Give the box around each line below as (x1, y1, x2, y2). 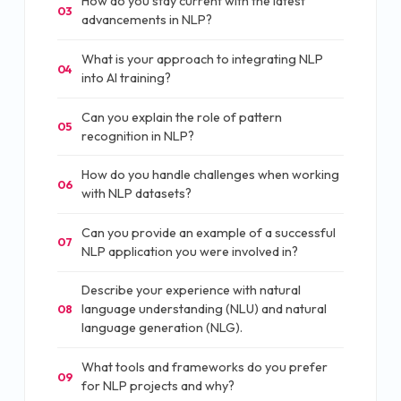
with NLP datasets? (81, 185, 192, 202)
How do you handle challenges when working (81, 166, 339, 183)
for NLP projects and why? (81, 378, 235, 395)
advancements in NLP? (81, 12, 212, 29)
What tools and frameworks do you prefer (81, 359, 328, 376)
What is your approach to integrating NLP (81, 51, 323, 68)
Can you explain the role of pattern (81, 108, 282, 125)
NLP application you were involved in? (81, 243, 298, 260)
